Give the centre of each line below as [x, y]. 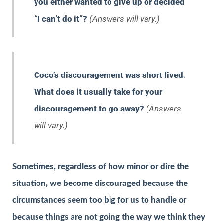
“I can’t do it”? [62, 19]
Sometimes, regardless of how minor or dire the [101, 167]
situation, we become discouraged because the [100, 184]
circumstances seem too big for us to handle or [99, 200]
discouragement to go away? [90, 109]
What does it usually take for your [98, 92]
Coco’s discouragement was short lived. [110, 75]
